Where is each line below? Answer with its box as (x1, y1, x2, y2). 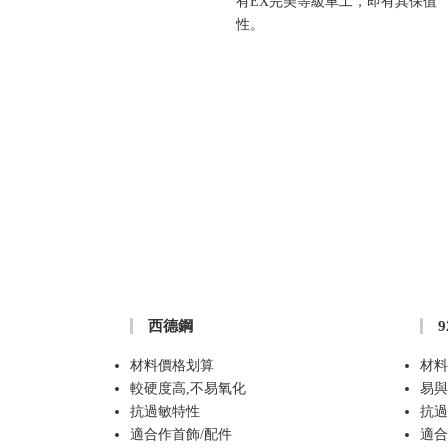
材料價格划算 (130, 357, 214, 373)
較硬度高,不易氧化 (130, 380, 246, 396)
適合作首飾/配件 (130, 426, 232, 442)
